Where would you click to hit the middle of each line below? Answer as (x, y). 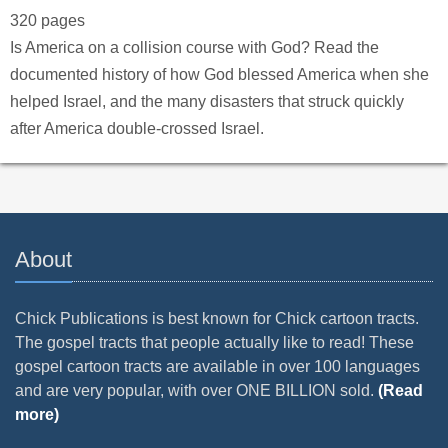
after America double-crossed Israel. (137, 129)
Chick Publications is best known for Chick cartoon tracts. (217, 319)
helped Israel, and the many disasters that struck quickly (207, 102)
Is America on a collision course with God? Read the (194, 48)
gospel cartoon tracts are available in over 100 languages (217, 367)
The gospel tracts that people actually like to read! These (214, 343)
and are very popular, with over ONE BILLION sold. (196, 391)
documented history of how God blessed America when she (219, 75)
